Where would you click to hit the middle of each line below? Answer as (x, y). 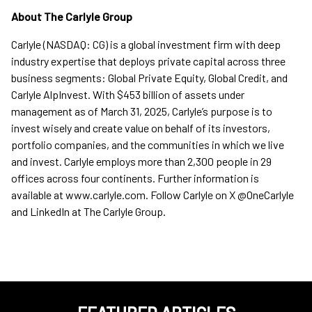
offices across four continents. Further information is (135, 178)
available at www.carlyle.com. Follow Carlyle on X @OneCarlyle (153, 195)
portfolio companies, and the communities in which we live (148, 145)
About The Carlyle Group (72, 17)
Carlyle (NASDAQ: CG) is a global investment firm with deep (146, 45)
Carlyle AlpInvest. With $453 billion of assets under (128, 95)
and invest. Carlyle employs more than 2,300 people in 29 (141, 162)
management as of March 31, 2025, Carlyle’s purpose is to (142, 111)
